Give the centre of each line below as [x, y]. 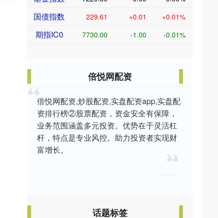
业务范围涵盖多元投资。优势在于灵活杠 [107, 126]
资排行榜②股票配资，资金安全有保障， [107, 113]
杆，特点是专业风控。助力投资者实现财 [107, 138]
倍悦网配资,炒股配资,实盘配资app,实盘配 [109, 101]
